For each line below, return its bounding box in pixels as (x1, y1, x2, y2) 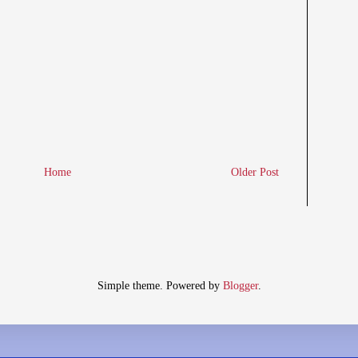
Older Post (231, 166, 279, 179)
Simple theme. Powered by (97, 280, 223, 292)
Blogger (222, 280, 258, 292)
